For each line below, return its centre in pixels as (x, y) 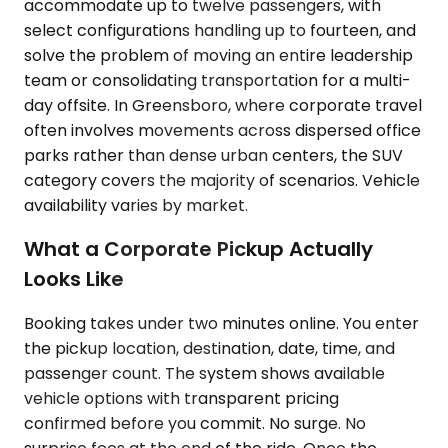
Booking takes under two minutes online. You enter (221, 323)
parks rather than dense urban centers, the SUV (213, 155)
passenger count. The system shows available (204, 373)
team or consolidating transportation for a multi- (217, 80)
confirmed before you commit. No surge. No (195, 423)
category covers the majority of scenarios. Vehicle (222, 180)
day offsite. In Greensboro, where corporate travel (223, 105)
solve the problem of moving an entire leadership (218, 55)
